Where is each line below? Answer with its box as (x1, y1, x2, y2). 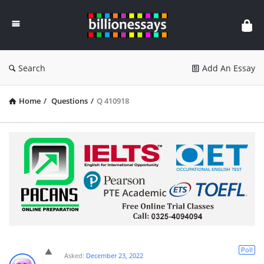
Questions (51, 95, 88, 106)
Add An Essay (202, 62, 255, 74)
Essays (87, 18, 130, 34)
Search (18, 62, 45, 74)
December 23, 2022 (86, 251, 143, 260)
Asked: (64, 251, 84, 260)
